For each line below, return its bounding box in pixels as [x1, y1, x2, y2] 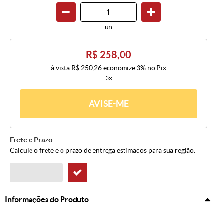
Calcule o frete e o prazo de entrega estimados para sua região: [10, 146, 196, 155]
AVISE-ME [88, 98, 129, 109]
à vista [51, 64, 71, 72]
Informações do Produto [5, 195, 89, 204]
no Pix [147, 64, 166, 72]
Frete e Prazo [10, 136, 53, 144]
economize [102, 64, 137, 72]
